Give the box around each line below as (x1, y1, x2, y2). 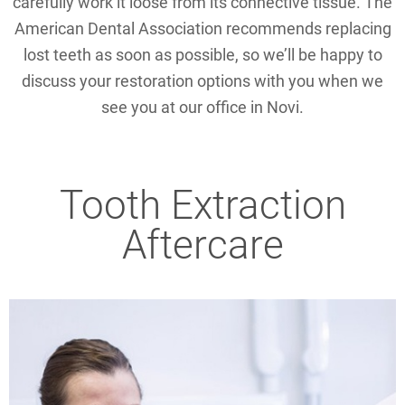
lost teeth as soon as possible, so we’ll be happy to (23, 43, 382, 66)
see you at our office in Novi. (101, 96, 304, 118)
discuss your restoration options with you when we (22, 70, 383, 92)
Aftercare (121, 217, 284, 270)
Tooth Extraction (59, 177, 346, 231)
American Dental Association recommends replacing (14, 17, 391, 40)
